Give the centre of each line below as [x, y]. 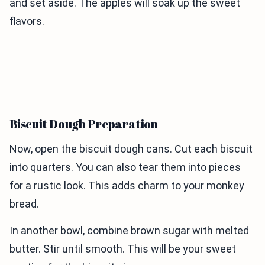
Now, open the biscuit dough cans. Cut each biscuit [131, 149]
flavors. [27, 21]
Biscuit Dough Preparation [84, 124]
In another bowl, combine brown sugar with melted [129, 230]
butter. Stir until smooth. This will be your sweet [123, 249]
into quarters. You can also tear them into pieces [125, 167]
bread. [24, 204]
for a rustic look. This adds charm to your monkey [127, 185]
